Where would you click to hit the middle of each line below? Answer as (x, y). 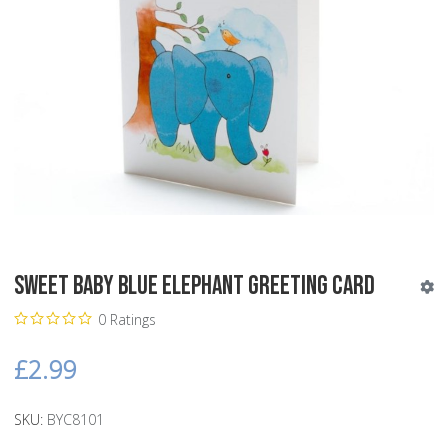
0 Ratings (126, 319)
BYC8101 (75, 419)
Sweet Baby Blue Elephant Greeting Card (194, 286)
